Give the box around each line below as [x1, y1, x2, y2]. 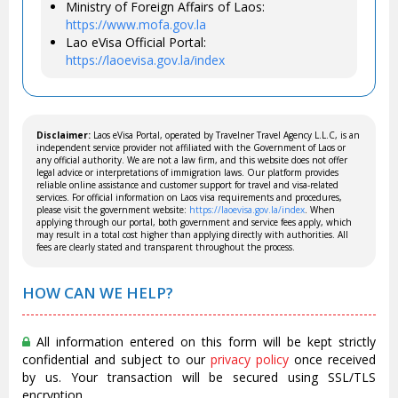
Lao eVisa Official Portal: [66, 33, 206, 51]
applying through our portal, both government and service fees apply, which [36, 215, 352, 228]
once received [289, 350, 376, 368]
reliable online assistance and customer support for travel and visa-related [36, 178, 338, 191]
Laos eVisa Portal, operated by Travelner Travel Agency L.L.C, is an [93, 128, 360, 141]
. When [305, 203, 335, 216]
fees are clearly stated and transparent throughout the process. [36, 240, 295, 253]
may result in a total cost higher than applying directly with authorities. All [36, 227, 348, 241]
